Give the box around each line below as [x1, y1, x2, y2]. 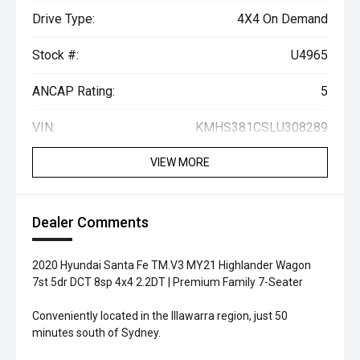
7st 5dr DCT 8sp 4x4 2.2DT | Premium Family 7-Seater [32, 276, 303, 288]
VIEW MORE [150, 156, 210, 169]
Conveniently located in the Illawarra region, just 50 [32, 309, 288, 322]
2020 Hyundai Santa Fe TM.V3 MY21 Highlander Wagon [32, 259, 311, 272]
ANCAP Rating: [32, 84, 115, 99]
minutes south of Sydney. [32, 326, 161, 339]
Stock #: [32, 47, 79, 63]
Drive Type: [32, 11, 95, 27]
